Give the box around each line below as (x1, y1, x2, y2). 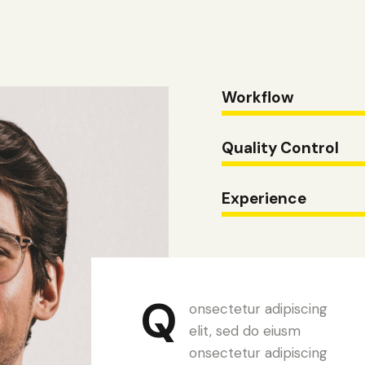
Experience (222, 187, 306, 209)
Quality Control (222, 137, 339, 158)
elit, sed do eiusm (189, 321, 301, 340)
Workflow (222, 86, 294, 108)
